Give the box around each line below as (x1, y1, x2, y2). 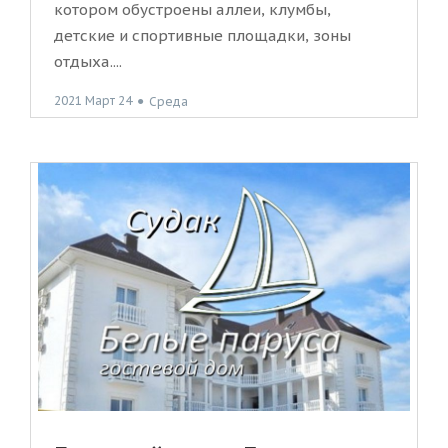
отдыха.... (54, 52, 122, 72)
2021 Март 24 (54, 93, 132, 109)
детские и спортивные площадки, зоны (54, 26, 351, 46)
